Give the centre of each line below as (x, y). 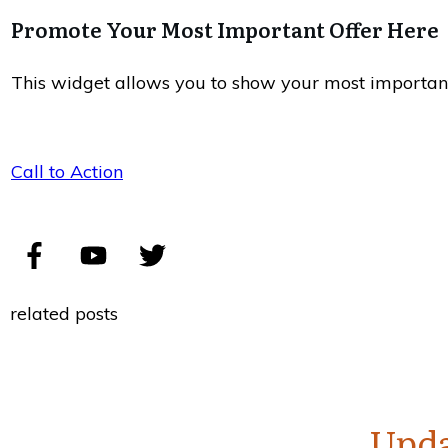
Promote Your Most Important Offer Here (225, 29)
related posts (64, 313)
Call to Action (67, 172)
